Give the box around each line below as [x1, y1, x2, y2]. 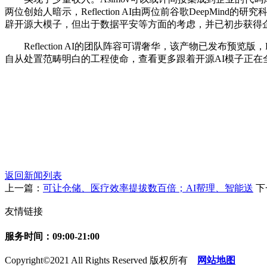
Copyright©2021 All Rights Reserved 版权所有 [5, 254, 188, 265]
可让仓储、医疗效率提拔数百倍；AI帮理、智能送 [43, 183, 253, 194]
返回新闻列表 [5, 170, 62, 181]
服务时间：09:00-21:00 [5, 231, 100, 242]
